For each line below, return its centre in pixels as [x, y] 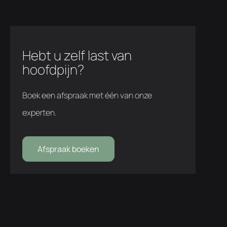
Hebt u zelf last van [77, 55]
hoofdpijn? [53, 69]
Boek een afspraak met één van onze [87, 95]
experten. [39, 112]
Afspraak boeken [68, 149]
